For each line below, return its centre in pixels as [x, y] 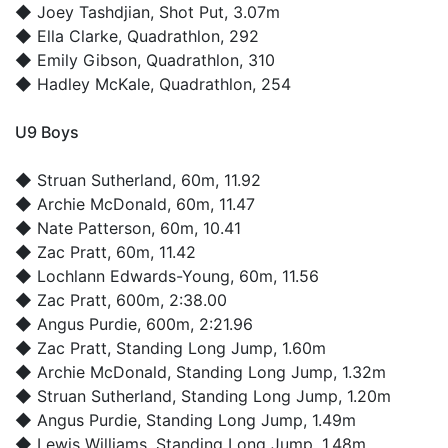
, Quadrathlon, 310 [206, 59]
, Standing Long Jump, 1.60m [216, 347]
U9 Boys [47, 131]
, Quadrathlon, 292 [188, 35]
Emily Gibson [87, 59]
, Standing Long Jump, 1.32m [276, 371]
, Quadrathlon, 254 [220, 83]
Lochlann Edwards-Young [133, 275]
